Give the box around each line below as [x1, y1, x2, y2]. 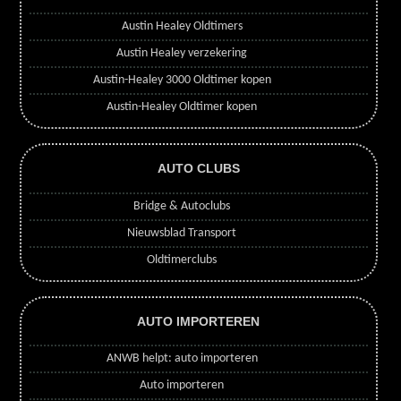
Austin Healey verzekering [116, 46, 248, 60]
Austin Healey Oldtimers [121, 19, 243, 33]
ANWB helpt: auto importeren [106, 352, 258, 366]
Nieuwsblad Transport [127, 226, 237, 240]
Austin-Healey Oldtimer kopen [107, 99, 258, 114]
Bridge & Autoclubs [133, 199, 231, 213]
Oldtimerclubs [147, 252, 218, 267]
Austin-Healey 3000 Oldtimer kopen [92, 73, 271, 87]
